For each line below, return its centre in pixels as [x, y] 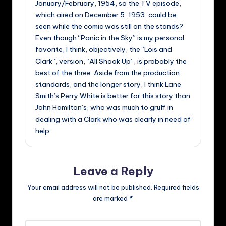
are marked [111, 198]
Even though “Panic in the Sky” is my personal [110, 38]
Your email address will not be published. [90, 187]
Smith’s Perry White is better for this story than [113, 96]
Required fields [176, 187]
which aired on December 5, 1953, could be [106, 14]
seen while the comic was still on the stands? [109, 26]
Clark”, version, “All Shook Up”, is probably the [111, 61]
